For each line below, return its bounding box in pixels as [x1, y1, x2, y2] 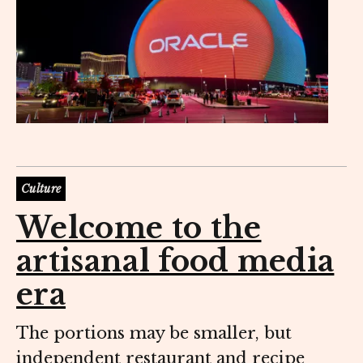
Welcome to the [16, 209, 262, 246]
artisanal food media [16, 242, 335, 280]
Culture [21, 182, 62, 197]
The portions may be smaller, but [16, 322, 292, 343]
